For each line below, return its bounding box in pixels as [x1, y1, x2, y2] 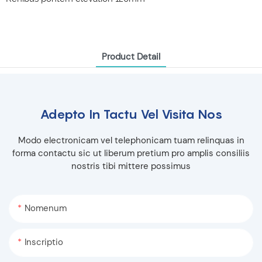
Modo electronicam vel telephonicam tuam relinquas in [18, 135, 244, 147]
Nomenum [25, 202, 67, 214]
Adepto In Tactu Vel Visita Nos [39, 106, 223, 122]
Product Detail [102, 51, 160, 63]
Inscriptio [25, 236, 63, 248]
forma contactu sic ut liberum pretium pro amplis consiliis [12, 147, 250, 160]
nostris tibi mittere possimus [71, 160, 191, 173]
